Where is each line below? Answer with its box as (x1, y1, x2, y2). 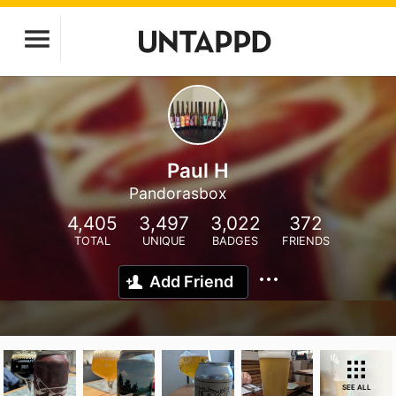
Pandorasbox (129, 184, 227, 202)
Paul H (167, 158, 229, 182)
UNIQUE (141, 234, 186, 247)
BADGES (212, 234, 258, 247)
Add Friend (149, 272, 233, 291)
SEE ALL (341, 383, 371, 392)
